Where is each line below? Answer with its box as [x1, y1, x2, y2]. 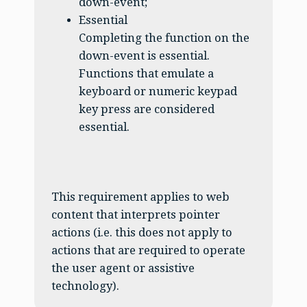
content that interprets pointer [51, 208, 220, 221]
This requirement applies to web [51, 190, 230, 204]
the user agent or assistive [51, 261, 195, 275]
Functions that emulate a [78, 67, 214, 81]
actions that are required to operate [51, 243, 245, 257]
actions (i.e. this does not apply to [51, 225, 232, 239]
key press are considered [78, 103, 214, 116]
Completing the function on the [78, 32, 249, 45]
